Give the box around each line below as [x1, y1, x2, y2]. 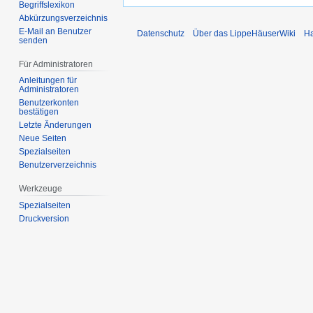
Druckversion [19, 214, 70, 224]
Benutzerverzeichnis [19, 160, 97, 170]
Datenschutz [137, 29, 184, 39]
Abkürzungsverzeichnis [19, 13, 108, 23]
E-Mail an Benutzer [19, 26, 92, 36]
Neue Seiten [19, 133, 67, 144]
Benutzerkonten [19, 98, 80, 108]
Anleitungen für [19, 75, 78, 86]
